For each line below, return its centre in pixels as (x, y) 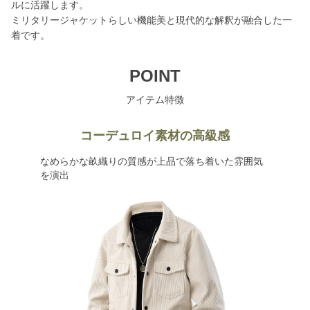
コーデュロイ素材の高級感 (155, 136)
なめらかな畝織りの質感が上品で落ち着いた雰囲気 (151, 161)
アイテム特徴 (155, 100)
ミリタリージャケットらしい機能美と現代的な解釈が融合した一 (152, 20)
